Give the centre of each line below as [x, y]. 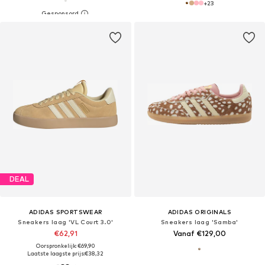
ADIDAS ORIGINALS [199, 211]
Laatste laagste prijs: [56, 253]
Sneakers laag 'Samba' [200, 222]
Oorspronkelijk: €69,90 [65, 245]
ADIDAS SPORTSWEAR [65, 211]
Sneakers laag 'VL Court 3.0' [66, 222]
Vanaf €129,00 [199, 233]
